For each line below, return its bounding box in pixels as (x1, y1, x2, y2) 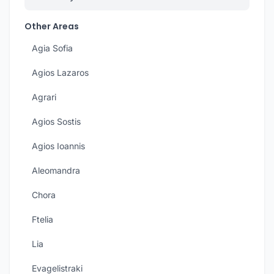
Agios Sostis (32, 116, 81, 127)
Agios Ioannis (32, 141, 85, 151)
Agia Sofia (32, 43, 73, 53)
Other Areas (24, 20, 79, 32)
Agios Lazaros (32, 67, 89, 78)
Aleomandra (32, 165, 80, 176)
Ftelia (32, 214, 53, 224)
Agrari (32, 92, 56, 102)
